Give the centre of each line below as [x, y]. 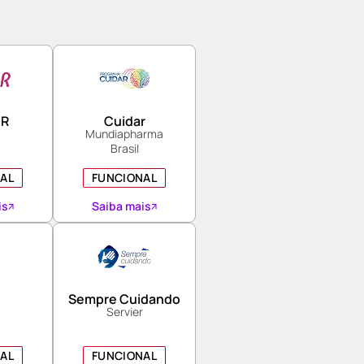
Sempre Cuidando [124, 299]
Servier [124, 312]
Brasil [124, 148]
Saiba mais [121, 206]
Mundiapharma [124, 134]
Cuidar [124, 121]
